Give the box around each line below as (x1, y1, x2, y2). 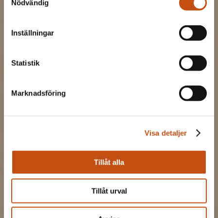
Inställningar (11, 28, 54, 37)
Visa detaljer (145, 128, 187, 137)
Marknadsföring (11, 89, 66, 97)
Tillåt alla (94, 158, 124, 166)
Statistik (11, 58, 39, 67)
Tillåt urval (91, 186, 127, 195)
